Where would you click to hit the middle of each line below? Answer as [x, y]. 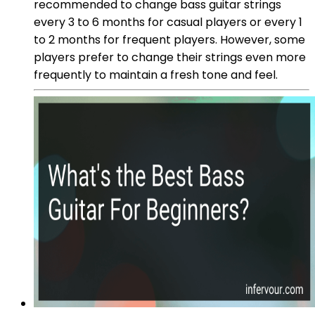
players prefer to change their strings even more [170, 57]
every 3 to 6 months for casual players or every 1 [168, 22]
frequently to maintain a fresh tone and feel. [156, 75]
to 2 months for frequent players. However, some [169, 39]
